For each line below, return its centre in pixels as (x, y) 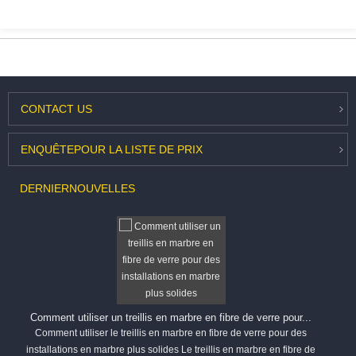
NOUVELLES (102, 189)
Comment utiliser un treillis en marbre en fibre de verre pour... (171, 318)
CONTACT (47, 109)
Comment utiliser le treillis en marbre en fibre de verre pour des (171, 333)
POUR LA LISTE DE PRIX (138, 149)
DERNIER (44, 189)
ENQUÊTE (47, 149)
